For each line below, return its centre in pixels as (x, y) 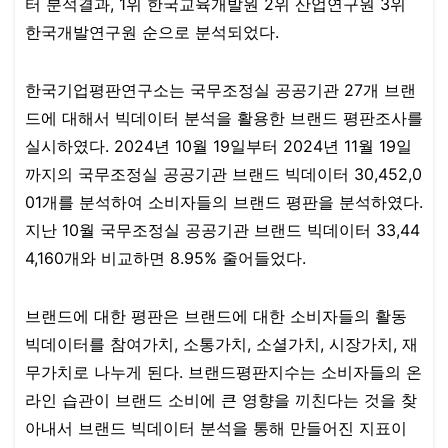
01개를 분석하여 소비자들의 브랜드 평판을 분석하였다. (224, 202)
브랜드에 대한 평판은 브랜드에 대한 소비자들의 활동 (216, 316)
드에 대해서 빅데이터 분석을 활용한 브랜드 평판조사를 (224, 118)
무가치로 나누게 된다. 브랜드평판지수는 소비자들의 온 (223, 372)
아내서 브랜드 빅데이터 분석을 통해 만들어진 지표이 (216, 428)
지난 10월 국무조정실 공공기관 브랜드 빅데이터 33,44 (222, 230)
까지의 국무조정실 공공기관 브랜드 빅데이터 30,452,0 (223, 174)
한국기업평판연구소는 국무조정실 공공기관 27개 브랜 (220, 90)
